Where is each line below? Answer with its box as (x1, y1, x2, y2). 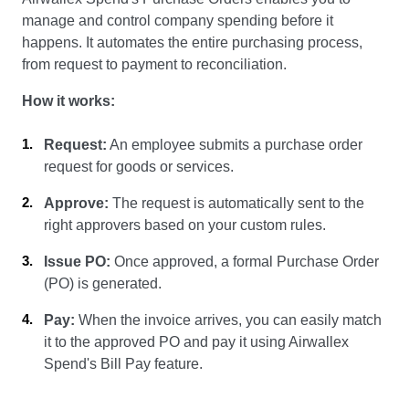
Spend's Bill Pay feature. (44, 356, 203, 372)
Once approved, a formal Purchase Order (110, 254, 379, 270)
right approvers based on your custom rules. (44, 217, 326, 234)
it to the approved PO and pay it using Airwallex (44, 334, 349, 351)
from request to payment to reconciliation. (22, 57, 287, 73)
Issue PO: (44, 254, 110, 270)
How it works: (22, 93, 115, 110)
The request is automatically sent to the (109, 195, 364, 212)
